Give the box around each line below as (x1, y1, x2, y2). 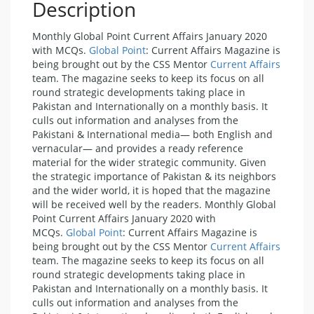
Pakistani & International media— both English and (32, 127, 273, 141)
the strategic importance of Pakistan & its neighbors (32, 169, 276, 183)
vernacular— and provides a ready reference (32, 141, 243, 155)
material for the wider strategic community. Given (32, 155, 266, 169)
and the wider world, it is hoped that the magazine (32, 183, 271, 197)
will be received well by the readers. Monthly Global (32, 197, 276, 211)
